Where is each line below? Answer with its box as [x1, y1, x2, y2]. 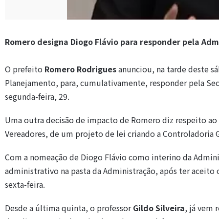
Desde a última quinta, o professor [5, 202, 133, 214]
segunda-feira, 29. [5, 90, 69, 102]
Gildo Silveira [133, 202, 185, 214]
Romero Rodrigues [44, 63, 116, 75]
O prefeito [5, 63, 44, 75]
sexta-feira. [5, 178, 45, 190]
